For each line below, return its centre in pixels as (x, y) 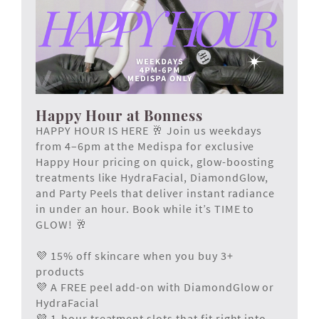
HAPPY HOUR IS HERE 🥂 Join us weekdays (149, 130)
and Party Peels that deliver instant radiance (156, 193)
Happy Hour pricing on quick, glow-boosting (155, 161)
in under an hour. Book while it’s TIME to (145, 208)
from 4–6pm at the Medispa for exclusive (145, 146)
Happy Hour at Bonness (120, 115)
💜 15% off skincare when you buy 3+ (135, 255)
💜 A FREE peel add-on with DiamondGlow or (155, 287)
